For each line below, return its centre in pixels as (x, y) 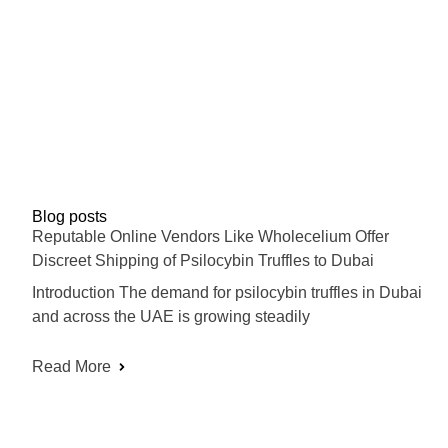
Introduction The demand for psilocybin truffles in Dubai (227, 293)
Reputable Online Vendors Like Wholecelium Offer (210, 237)
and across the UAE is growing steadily (171, 317)
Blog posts (69, 217)
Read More (71, 367)
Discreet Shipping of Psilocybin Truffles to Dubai (203, 261)
